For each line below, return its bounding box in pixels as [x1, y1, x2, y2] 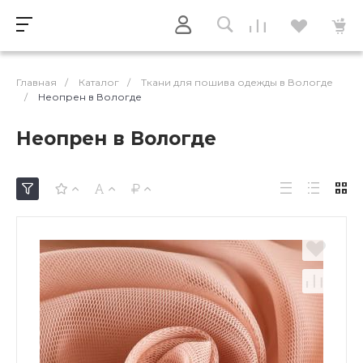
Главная [16, 76, 57, 88]
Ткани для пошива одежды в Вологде [141, 76, 333, 88]
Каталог [79, 76, 119, 88]
